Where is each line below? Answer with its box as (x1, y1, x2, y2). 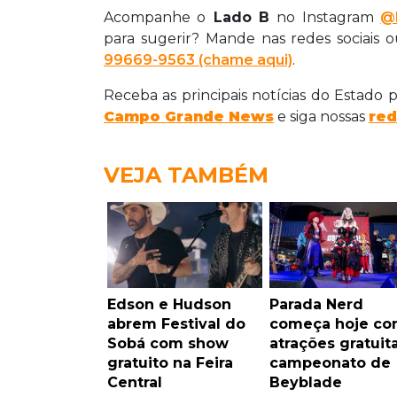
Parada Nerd (269, 295, 363, 313)
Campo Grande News (104, 107, 274, 125)
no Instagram (276, 8, 381, 26)
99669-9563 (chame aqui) (104, 51, 292, 68)
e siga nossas (274, 107, 369, 125)
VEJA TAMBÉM (104, 161, 269, 188)
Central (107, 373, 162, 391)
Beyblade (269, 373, 342, 391)
